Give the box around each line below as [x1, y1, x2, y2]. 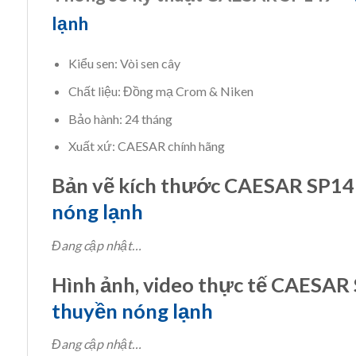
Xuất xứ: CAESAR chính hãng [68, 138, 225, 154]
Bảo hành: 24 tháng [68, 110, 172, 126]
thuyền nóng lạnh [52, 298, 213, 323]
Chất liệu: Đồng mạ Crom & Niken [68, 83, 253, 99]
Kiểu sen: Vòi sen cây [68, 56, 180, 72]
